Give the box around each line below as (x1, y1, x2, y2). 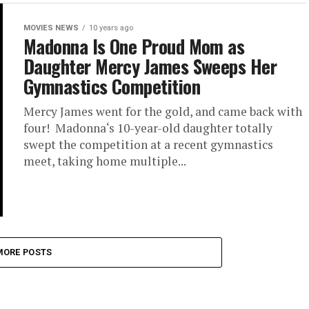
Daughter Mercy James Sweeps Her (23, 52, 277, 80)
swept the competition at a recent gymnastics (23, 137, 273, 152)
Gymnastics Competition (23, 72, 201, 100)
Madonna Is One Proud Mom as (23, 32, 245, 60)
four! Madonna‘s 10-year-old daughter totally (23, 120, 272, 136)
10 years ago (89, 23, 133, 32)
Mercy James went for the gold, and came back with (23, 103, 302, 119)
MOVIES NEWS (23, 23, 79, 32)
